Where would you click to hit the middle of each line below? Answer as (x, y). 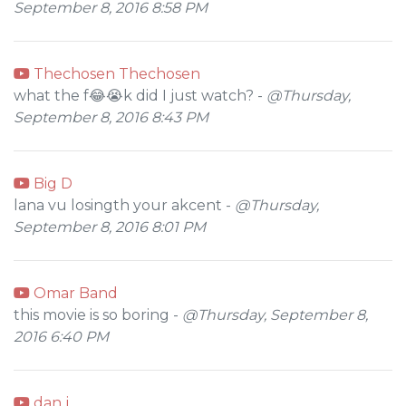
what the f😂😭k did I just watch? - (140, 96)
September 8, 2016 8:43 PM (111, 117)
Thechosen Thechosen (115, 74)
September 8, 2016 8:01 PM (110, 227)
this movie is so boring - (98, 315)
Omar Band (74, 293)
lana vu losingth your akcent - (124, 205)
